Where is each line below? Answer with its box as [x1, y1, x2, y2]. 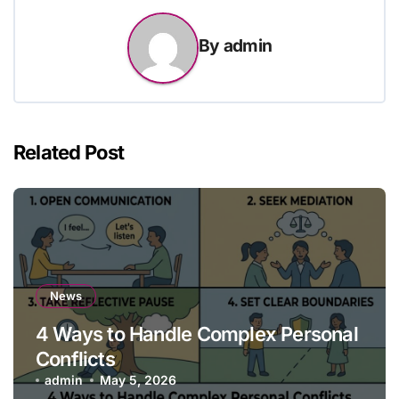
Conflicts [36, 347, 115, 370]
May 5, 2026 [99, 372, 176, 387]
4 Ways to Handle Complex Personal [36, 322, 358, 346]
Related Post [13, 141, 125, 164]
